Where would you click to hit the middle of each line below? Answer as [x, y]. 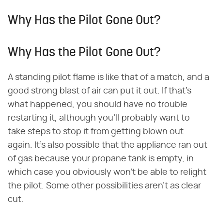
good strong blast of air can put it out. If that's [100, 91]
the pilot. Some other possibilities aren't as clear [104, 186]
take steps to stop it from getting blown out [96, 132]
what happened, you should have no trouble [98, 104]
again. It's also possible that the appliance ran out [108, 145]
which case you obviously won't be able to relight [107, 172]
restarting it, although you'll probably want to [99, 118]
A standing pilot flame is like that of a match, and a [108, 77]
